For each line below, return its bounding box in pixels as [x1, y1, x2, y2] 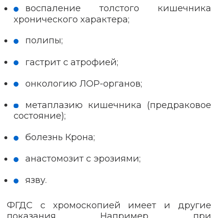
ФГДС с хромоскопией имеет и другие [7, 200, 211, 211]
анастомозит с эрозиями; [25, 153, 141, 164]
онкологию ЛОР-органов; [25, 78, 142, 90]
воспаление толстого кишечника [25, 2, 211, 14]
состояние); [14, 110, 66, 122]
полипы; [25, 35, 63, 46]
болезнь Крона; [25, 131, 95, 143]
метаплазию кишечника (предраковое [25, 99, 211, 111]
